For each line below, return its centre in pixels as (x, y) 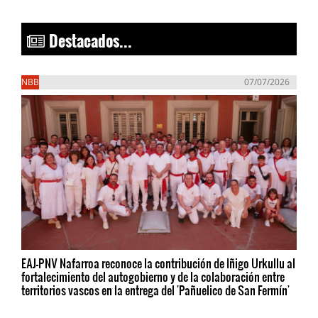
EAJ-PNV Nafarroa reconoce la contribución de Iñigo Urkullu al (158, 263)
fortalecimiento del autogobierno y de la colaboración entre (153, 277)
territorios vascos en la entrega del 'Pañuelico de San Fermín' (155, 290)
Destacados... (88, 37)
